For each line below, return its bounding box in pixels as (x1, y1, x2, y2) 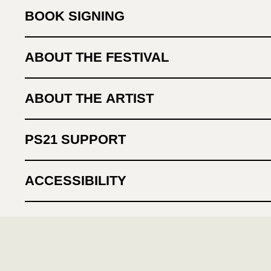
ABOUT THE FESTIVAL (25, 50, 169, 65)
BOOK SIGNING (25, 8, 125, 24)
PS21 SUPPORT (25, 132, 126, 147)
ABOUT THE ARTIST (25, 91, 154, 106)
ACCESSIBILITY (25, 173, 127, 188)
